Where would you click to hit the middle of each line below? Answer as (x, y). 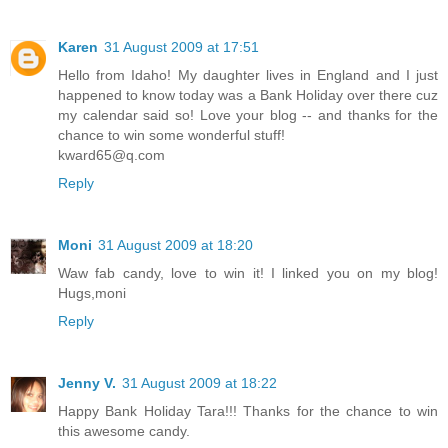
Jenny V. (87, 382)
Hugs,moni (92, 292)
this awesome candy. (124, 430)
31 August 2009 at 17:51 (181, 46)
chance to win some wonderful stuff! (171, 134)
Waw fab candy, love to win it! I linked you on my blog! (248, 272)
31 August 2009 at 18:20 (175, 244)
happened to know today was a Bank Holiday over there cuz (248, 94)
